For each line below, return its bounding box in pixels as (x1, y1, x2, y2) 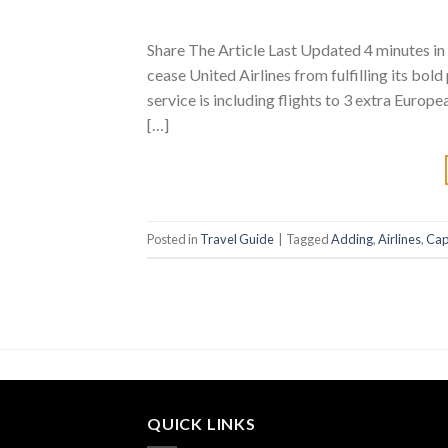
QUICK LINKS (147, 413, 256, 433)
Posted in (147, 230, 200, 247)
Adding (331, 230, 373, 247)
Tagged (286, 230, 331, 247)
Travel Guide (200, 230, 274, 247)
